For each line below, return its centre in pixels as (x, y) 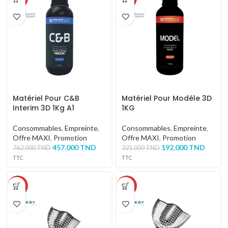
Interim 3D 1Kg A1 (44, 108)
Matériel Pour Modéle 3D (167, 98)
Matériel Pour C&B (46, 98)
